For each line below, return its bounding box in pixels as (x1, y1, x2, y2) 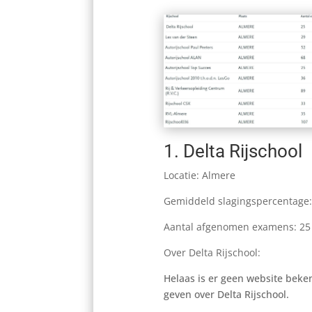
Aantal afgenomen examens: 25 (163, 220, 311, 234)
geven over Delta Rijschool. (163, 288, 289, 302)
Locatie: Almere (163, 169, 235, 182)
